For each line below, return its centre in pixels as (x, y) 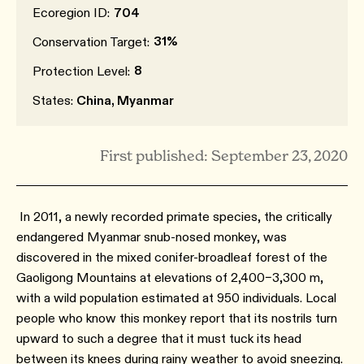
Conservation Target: (91, 42)
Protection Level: (81, 71)
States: (54, 100)
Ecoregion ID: (71, 13)
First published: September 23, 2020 (224, 156)
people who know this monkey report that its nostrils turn (177, 318)
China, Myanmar (125, 100)
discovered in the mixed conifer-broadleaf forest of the (172, 257)
